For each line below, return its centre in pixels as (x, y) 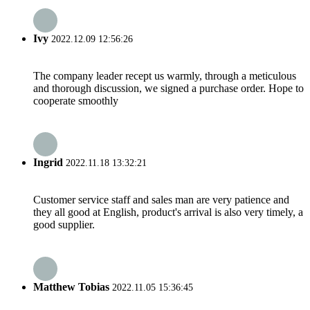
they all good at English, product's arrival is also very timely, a (168, 212)
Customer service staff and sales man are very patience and (161, 200)
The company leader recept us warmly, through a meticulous (165, 75)
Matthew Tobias (71, 286)
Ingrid (48, 163)
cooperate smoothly (76, 100)
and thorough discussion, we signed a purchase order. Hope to (168, 88)
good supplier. (64, 225)
